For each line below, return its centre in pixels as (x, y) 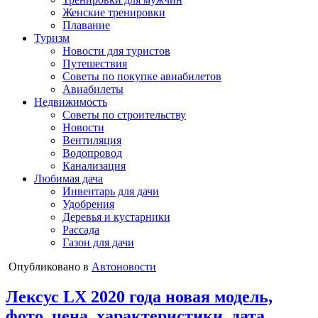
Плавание (86, 25)
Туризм (52, 38)
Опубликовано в (50, 267)
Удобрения (88, 204)
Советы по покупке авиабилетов (142, 76)
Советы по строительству (124, 115)
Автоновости (124, 267)
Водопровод (92, 153)
